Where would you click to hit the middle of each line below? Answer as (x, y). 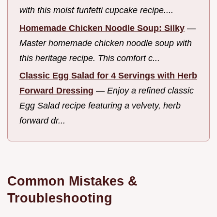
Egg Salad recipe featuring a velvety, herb (100, 106)
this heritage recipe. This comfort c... (90, 58)
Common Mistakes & (72, 181)
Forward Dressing (56, 91)
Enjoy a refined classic (150, 91)
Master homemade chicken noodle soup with (106, 43)
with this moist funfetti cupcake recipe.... (96, 10)
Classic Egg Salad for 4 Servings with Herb (108, 76)
